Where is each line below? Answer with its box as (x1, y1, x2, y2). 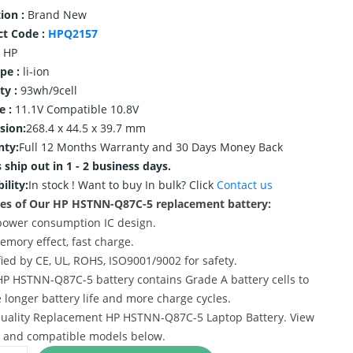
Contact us (216, 177, 273, 192)
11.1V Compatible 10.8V (14, 102, 139, 117)
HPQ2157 (47, 26, 98, 41)
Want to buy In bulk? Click (77, 177, 217, 192)
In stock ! (28, 177, 78, 192)
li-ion (22, 64, 50, 79)
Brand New (27, 7, 87, 22)
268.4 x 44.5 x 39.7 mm (25, 121, 146, 136)
